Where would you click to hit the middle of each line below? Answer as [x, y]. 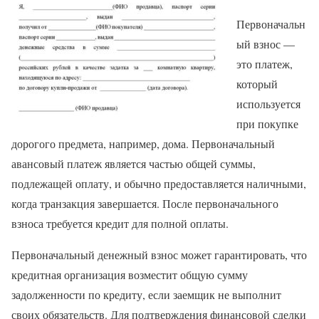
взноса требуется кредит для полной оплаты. [120, 224]
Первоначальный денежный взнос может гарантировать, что [159, 255]
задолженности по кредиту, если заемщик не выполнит [146, 295]
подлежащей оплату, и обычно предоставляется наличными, [159, 184]
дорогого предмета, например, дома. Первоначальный [143, 144]
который [257, 84]
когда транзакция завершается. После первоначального [145, 204]
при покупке [267, 124]
